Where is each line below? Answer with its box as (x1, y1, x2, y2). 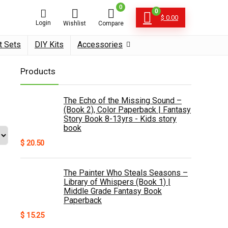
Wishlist (63, 20, 86, 27)
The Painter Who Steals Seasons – (64, 168, 188, 178)
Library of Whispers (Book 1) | (64, 177, 170, 187)
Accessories (77, 40, 123, 49)
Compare (98, 20, 124, 27)
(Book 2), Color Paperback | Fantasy (64, 105, 191, 115)
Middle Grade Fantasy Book (64, 186, 162, 196)
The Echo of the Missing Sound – (64, 96, 182, 105)
